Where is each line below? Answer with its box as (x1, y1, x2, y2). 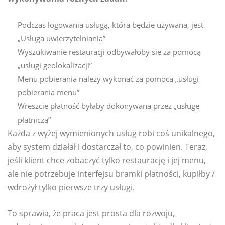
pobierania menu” (18, 87, 79, 97)
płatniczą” (18, 114, 51, 125)
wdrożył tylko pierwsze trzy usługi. (8, 181, 135, 193)
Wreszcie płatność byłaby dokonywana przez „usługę (18, 100, 199, 111)
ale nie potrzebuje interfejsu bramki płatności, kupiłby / (8, 168, 215, 179)
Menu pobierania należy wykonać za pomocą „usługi (18, 73, 199, 84)
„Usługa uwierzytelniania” (18, 33, 105, 43)
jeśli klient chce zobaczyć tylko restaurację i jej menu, (8, 154, 206, 166)
